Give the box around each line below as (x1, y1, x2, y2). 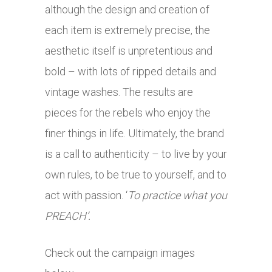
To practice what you (127, 189, 227, 202)
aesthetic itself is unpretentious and (45, 44, 212, 57)
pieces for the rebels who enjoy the (45, 106, 211, 119)
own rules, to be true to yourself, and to (45, 168, 226, 181)
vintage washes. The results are (45, 86, 193, 98)
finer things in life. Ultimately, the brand (45, 127, 224, 140)
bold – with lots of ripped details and (45, 65, 216, 78)
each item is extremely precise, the (45, 24, 210, 36)
